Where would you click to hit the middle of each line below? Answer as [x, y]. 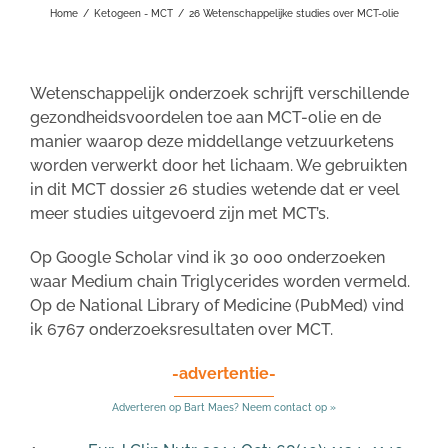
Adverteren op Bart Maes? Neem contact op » [224, 407]
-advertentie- [224, 373]
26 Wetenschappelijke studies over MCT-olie [293, 13]
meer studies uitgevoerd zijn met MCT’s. [179, 213]
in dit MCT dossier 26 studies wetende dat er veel [215, 189]
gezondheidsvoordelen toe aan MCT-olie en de [205, 117]
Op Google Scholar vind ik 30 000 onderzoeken [207, 257]
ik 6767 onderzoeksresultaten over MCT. [181, 329]
